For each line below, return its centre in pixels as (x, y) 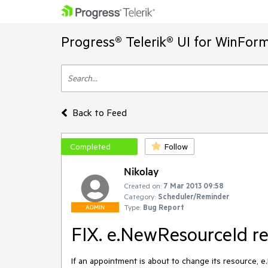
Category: (140, 196)
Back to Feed (99, 112)
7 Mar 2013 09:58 (194, 185)
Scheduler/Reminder (194, 196)
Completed (90, 147)
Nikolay (141, 171)
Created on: (143, 185)
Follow (176, 147)
